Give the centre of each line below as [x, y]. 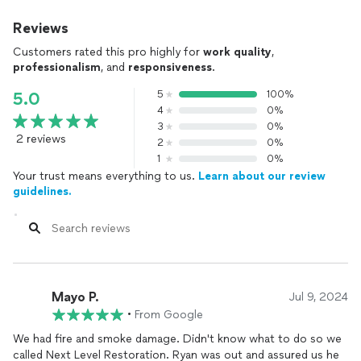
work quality [237, 52]
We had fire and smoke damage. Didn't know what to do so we [177, 339]
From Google [169, 315]
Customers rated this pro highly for [108, 52]
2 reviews [41, 139]
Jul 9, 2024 [319, 297]
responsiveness [170, 67]
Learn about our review [262, 176]
